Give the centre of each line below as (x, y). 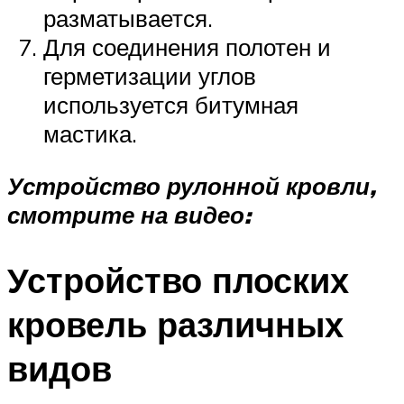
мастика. (90, 134)
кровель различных (175, 324)
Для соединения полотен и (187, 47)
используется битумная (171, 105)
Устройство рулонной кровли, (192, 185)
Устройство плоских (178, 280)
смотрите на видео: (129, 214)
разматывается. (128, 18)
